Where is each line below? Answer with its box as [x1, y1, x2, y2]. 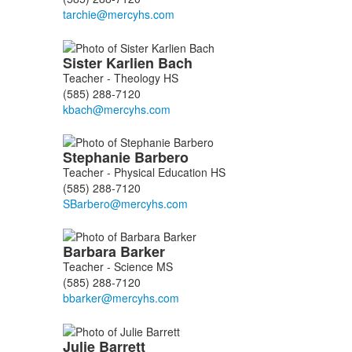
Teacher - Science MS [62, 258, 173, 275]
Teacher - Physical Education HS [62, 163, 225, 180]
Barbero [134, 146, 192, 167]
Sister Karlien [62, 52, 158, 73]
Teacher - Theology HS [62, 69, 178, 86]
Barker [119, 241, 169, 262]
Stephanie [62, 146, 134, 167]
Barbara [62, 241, 120, 262]
